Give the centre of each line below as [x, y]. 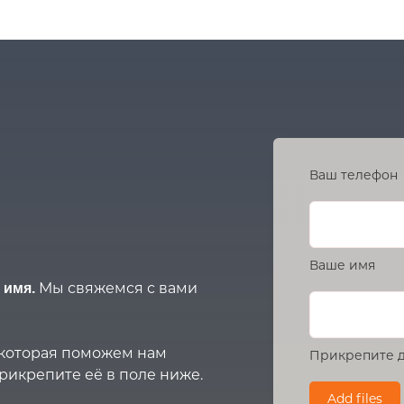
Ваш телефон [353, 175]
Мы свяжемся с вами [118, 289]
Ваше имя [342, 266]
